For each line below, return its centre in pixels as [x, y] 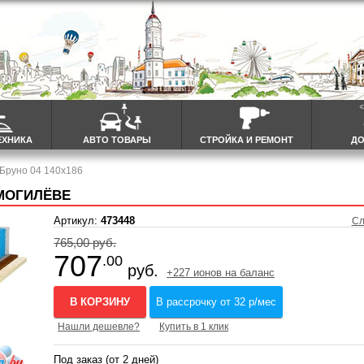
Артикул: [78, 221]
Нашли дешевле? [99, 327]
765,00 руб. [85, 243]
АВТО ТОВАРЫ [117, 140]
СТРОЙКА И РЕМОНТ [247, 140]
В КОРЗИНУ [100, 302]
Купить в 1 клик [194, 327]
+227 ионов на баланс [221, 273]
